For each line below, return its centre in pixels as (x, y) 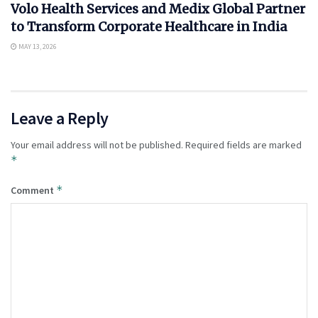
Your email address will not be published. (97, 145)
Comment (33, 191)
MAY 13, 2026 (37, 47)
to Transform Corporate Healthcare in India (149, 27)
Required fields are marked (243, 145)
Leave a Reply (60, 119)
